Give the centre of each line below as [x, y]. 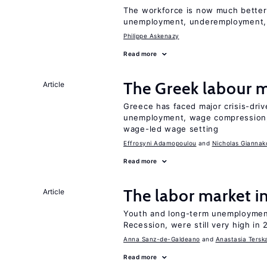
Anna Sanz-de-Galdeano [162, 239]
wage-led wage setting [171, 129]
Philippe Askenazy [151, 36]
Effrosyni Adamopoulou [160, 143]
